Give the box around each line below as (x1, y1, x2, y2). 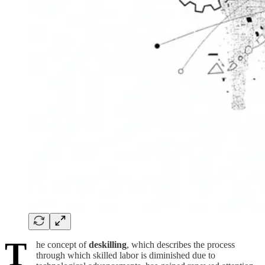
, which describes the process (127, 239, 235, 250)
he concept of (36, 239, 89, 250)
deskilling (89, 239, 127, 250)
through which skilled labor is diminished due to (36, 250, 215, 260)
